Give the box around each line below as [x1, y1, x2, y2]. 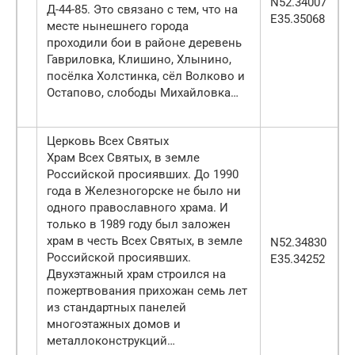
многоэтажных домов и [47, 317, 181, 332]
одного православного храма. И [47, 200, 228, 216]
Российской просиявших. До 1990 [47, 167, 239, 182]
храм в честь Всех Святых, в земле [47, 234, 242, 249]
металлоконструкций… [47, 334, 175, 349]
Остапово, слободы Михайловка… [47, 86, 239, 101]
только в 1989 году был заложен [47, 217, 231, 232]
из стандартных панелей [47, 300, 186, 315]
